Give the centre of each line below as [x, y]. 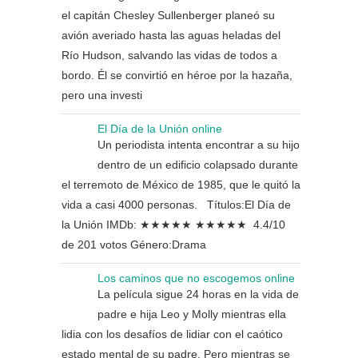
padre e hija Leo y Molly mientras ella [192, 314]
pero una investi [102, 95]
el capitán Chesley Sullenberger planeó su [168, 15]
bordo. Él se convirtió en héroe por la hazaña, [177, 75]
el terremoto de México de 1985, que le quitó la [181, 185]
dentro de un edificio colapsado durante [198, 165]
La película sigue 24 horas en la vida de [198, 294]
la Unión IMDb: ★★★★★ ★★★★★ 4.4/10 [173, 225]
